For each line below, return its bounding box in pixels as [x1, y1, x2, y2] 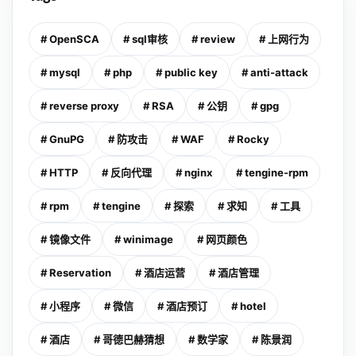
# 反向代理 [102, 165, 152, 179]
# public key [156, 65, 218, 79]
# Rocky [228, 132, 269, 145]
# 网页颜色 [197, 232, 247, 246]
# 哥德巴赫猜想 [94, 332, 164, 346]
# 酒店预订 [157, 299, 207, 312]
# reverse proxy [41, 99, 119, 112]
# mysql [41, 65, 80, 79]
